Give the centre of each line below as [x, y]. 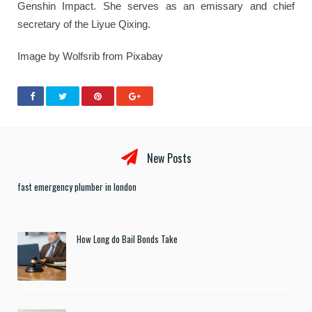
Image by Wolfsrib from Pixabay [90, 56]
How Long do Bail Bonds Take [127, 239]
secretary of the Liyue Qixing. [84, 24]
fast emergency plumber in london [77, 186]
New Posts [167, 158]
